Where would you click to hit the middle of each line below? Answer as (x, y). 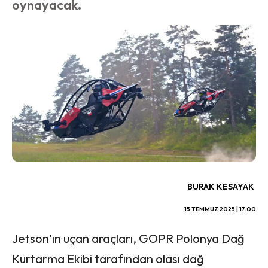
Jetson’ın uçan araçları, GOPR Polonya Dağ (128, 239)
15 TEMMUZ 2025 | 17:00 (220, 209)
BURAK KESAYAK (221, 187)
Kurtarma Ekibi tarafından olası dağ (108, 259)
